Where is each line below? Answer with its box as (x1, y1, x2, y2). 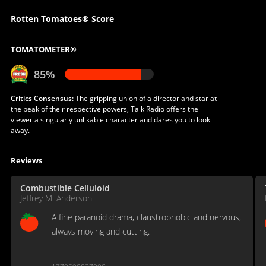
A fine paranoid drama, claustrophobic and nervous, (51, 211, 241, 223)
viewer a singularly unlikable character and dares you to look (10, 114, 210, 125)
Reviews (10, 154, 42, 166)
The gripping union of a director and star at (73, 93, 217, 103)
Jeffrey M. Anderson (20, 192, 92, 204)
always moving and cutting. (51, 225, 150, 237)
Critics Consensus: (10, 93, 74, 103)
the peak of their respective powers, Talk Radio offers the (10, 103, 198, 114)
